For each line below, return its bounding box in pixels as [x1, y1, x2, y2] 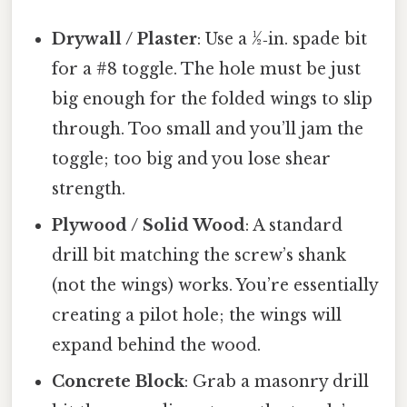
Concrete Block [52, 372, 185, 392]
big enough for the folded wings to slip [52, 89, 373, 110]
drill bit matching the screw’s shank [52, 245, 347, 266]
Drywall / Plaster [52, 29, 198, 50]
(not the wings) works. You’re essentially [52, 275, 379, 296]
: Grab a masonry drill [184, 372, 370, 392]
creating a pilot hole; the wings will [52, 305, 342, 326]
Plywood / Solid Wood [52, 215, 246, 236]
